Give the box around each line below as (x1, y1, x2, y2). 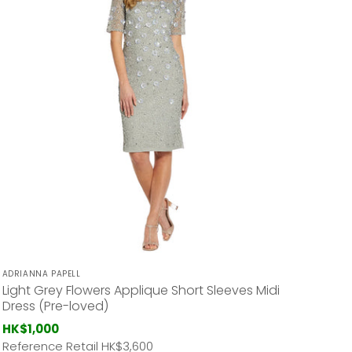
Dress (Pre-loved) (2, 297, 108, 316)
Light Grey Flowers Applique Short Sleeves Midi (2, 281, 280, 300)
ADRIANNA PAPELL (2, 268, 81, 280)
